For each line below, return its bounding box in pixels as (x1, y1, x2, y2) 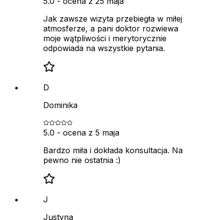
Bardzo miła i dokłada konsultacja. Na (43, 145, 183, 155)
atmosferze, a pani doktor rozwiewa (43, 23, 178, 33)
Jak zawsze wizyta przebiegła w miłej (43, 13, 182, 24)
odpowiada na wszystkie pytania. (43, 43, 165, 53)
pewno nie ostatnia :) (43, 155, 121, 165)
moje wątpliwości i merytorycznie (43, 33, 166, 43)
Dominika (43, 100, 78, 110)
